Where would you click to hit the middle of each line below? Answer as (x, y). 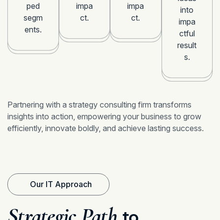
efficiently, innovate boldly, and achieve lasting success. (106, 128)
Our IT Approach (61, 184)
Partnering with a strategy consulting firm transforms (99, 104)
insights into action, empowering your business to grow (104, 116)
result (187, 45)
